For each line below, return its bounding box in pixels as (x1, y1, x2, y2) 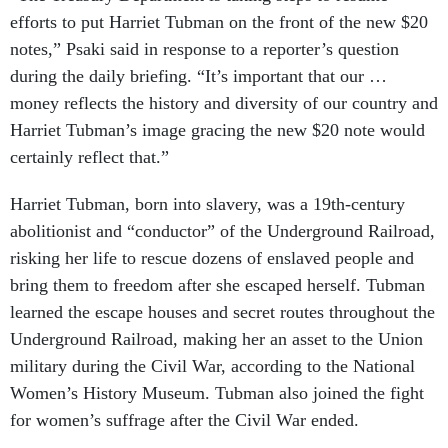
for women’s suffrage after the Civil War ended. (10, 410, 364, 431)
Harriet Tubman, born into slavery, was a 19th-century (10, 194, 405, 215)
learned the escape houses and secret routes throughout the (10, 302, 435, 323)
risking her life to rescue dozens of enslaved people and (10, 248, 414, 269)
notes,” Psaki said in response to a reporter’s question (10, 39, 399, 60)
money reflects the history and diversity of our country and (10, 93, 438, 114)
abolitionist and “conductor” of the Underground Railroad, (10, 221, 435, 242)
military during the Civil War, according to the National (10, 356, 415, 377)
